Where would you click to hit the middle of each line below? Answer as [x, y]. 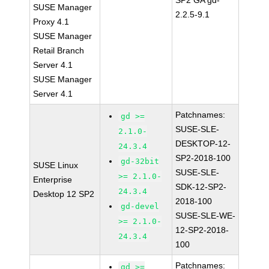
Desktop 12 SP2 [64, 194]
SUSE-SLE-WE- [206, 216]
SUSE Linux [56, 165]
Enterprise [53, 180]
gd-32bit [140, 161]
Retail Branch [59, 50]
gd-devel [140, 206]
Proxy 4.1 [51, 22]
